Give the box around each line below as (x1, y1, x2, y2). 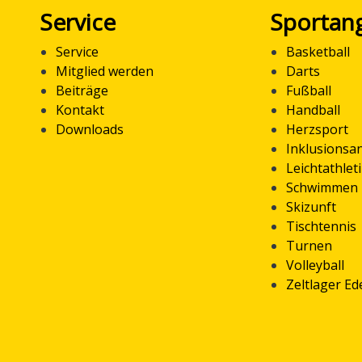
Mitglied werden (56, 62, 154, 80)
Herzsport (286, 120, 348, 138)
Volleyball (286, 256, 344, 274)
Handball (286, 101, 340, 119)
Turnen (286, 237, 332, 255)
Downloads (56, 120, 124, 138)
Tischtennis (286, 217, 356, 235)
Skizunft (286, 198, 336, 216)
